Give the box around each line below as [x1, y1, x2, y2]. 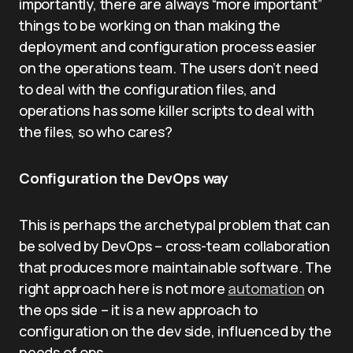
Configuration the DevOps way [19, 169, 229, 188]
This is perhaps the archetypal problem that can [19, 215, 330, 234]
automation [228, 279, 305, 298]
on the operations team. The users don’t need [19, 58, 319, 77]
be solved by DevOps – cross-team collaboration [19, 236, 330, 255]
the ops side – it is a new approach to [19, 300, 258, 319]
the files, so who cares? [19, 122, 173, 141]
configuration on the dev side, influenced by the [19, 321, 332, 340]
